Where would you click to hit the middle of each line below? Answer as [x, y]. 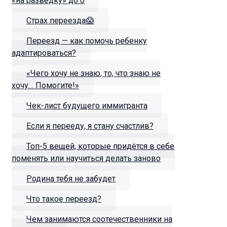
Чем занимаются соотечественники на [99, 219]
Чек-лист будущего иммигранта [87, 106]
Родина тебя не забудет [71, 179]
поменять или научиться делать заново [86, 159]
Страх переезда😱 [60, 21]
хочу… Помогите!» [45, 86]
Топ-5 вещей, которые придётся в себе [100, 146]
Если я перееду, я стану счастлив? [90, 126]
